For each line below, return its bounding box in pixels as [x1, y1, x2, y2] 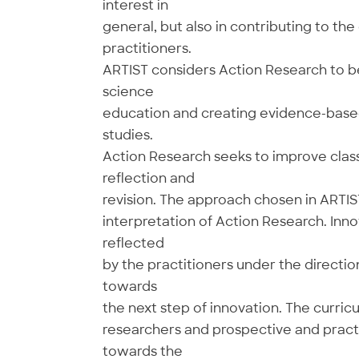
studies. [102, 127, 153, 143]
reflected [102, 235, 164, 252]
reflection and [102, 170, 195, 187]
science [102, 83, 154, 100]
